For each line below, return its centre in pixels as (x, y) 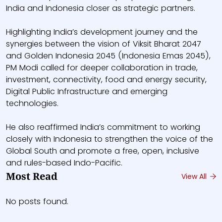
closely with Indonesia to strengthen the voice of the (110, 139)
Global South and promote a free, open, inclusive (103, 151)
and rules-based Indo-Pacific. (64, 163)
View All (195, 176)
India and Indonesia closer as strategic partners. (101, 8)
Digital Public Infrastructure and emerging (87, 91)
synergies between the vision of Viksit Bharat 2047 (104, 44)
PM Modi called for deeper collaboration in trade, (102, 68)
